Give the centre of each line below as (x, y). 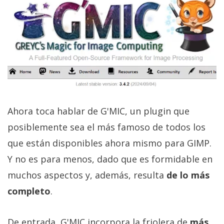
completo (29, 191)
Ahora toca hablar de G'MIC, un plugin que (98, 111)
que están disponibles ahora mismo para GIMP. (109, 143)
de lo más (188, 175)
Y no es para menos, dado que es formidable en (110, 159)
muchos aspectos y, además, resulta (87, 175)
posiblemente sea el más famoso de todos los (106, 127)
